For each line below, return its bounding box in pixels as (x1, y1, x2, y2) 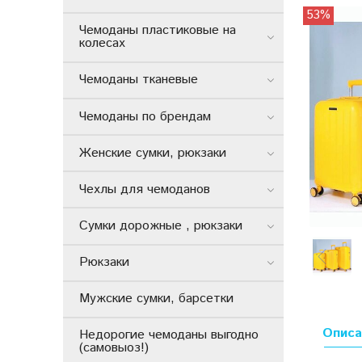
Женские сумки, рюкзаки (79, 143, 226, 162)
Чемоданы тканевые (79, 70, 198, 90)
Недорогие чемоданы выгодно (79, 326, 259, 345)
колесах (79, 34, 125, 53)
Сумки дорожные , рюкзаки (79, 216, 242, 235)
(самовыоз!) (79, 339, 149, 358)
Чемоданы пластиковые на (79, 21, 236, 40)
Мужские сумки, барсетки (79, 289, 234, 309)
